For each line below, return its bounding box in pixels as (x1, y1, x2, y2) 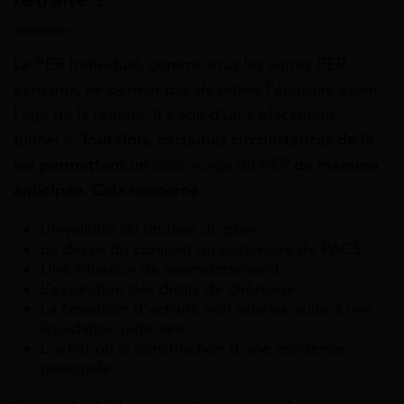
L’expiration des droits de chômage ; (41, 279, 305, 299)
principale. (41, 358, 115, 379)
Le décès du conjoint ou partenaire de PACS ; (41, 239, 371, 260)
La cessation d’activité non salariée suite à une (41, 298, 373, 319)
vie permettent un (14, 155, 152, 176)
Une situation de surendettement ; (41, 259, 289, 280)
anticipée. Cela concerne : (14, 180, 207, 201)
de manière (289, 155, 379, 176)
